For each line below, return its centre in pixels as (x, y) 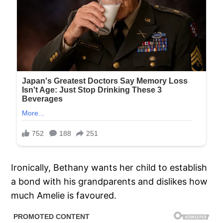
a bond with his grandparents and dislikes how (110, 182)
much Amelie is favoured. (64, 196)
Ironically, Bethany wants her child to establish (109, 168)
